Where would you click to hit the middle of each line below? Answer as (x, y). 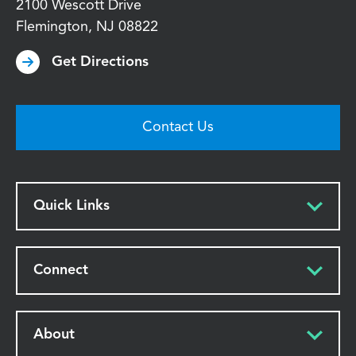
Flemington (52, 27)
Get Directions (100, 62)
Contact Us (178, 127)
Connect (61, 270)
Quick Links (72, 206)
